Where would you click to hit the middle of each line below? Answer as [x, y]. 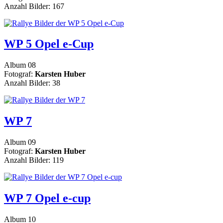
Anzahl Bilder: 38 [32, 83]
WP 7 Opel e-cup [47, 198]
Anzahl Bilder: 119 [34, 160]
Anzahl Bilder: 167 [34, 6]
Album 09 [20, 142]
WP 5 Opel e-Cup [49, 44]
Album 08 [20, 65]
